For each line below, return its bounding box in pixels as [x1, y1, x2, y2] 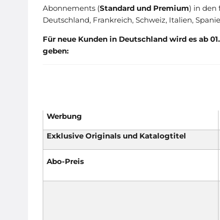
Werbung [46, 111, 82, 121]
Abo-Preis [46, 157, 84, 166]
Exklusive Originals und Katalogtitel [46, 131, 186, 140]
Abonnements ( [43, 3, 100, 13]
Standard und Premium [100, 3, 189, 13]
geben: [43, 46, 69, 55]
